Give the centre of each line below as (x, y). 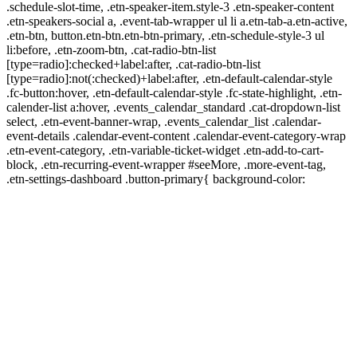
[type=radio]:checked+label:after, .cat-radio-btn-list (133, 64)
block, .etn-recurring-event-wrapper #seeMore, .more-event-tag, (166, 164)
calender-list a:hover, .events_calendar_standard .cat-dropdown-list (173, 107)
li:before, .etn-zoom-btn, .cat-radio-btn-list (111, 49)
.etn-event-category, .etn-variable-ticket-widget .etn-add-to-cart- (165, 150)
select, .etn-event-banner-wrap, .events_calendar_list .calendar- (164, 121)
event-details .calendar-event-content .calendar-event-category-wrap (176, 135)
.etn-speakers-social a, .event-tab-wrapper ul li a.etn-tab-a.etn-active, (177, 21)
